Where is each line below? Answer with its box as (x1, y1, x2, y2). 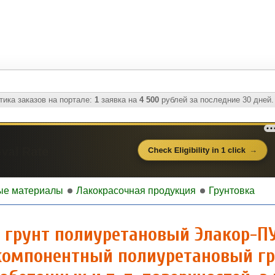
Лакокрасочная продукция (76, 185, 196, 196)
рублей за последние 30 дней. (158, 95, 274, 104)
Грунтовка (209, 185, 255, 196)
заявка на (98, 95, 139, 104)
